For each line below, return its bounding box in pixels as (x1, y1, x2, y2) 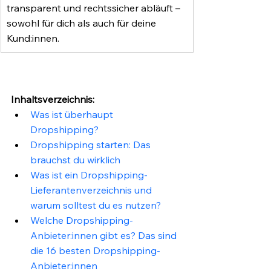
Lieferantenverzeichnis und (30, 184, 154, 197)
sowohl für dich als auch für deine (7, 17, 158, 30)
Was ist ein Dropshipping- (30, 169, 148, 181)
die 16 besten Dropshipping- (30, 244, 160, 257)
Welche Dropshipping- (30, 214, 133, 227)
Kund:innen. (7, 32, 59, 45)
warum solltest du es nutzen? (30, 199, 161, 212)
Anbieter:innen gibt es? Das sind (30, 229, 179, 242)
